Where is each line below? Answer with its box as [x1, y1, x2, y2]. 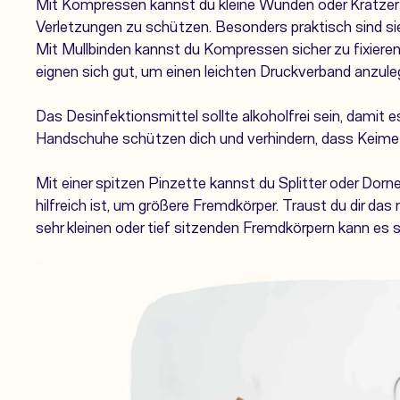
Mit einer [36, 172, 96, 191]
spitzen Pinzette [96, 172, 206, 191]
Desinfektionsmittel [66, 105, 198, 124]
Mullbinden [62, 38, 131, 57]
